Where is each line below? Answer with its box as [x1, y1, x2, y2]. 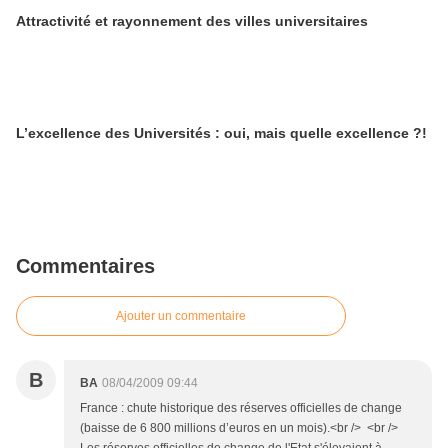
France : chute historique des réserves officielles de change [80, 401, 402, 415]
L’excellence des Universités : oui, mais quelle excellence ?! [16, 125, 427, 141]
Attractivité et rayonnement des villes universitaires [16, 13, 368, 29]
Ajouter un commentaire [116, 309, 246, 323]
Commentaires [16, 255, 155, 277]
